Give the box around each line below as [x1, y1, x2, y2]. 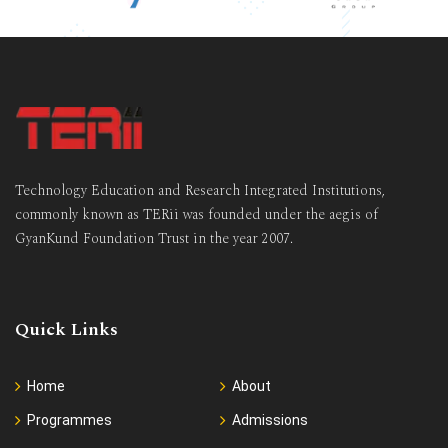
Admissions [231, 411, 308, 428]
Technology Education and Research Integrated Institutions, [15, 180, 385, 202]
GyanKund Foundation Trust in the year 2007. [15, 228, 293, 250]
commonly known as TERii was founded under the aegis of [15, 204, 378, 226]
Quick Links [15, 315, 118, 343]
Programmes [27, 411, 112, 428]
